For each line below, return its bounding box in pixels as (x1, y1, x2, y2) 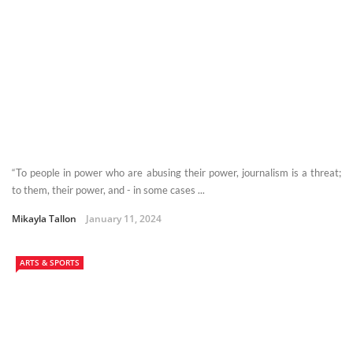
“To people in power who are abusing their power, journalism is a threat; (12, 165, 341, 179)
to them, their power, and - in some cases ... (12, 183, 205, 196)
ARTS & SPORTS (20, 256, 80, 268)
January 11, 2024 (86, 211, 162, 225)
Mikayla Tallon (12, 211, 76, 225)
